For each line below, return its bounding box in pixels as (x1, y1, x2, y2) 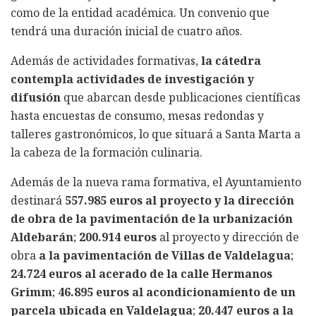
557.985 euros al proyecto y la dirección (65, 192, 294, 208)
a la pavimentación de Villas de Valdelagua (39, 247, 291, 263)
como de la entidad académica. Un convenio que (11, 4, 269, 20)
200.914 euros (79, 229, 157, 245)
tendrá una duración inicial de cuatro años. (11, 23, 243, 39)
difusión (11, 89, 61, 105)
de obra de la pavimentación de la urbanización (11, 210, 293, 226)
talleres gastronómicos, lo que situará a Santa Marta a (11, 126, 300, 142)
